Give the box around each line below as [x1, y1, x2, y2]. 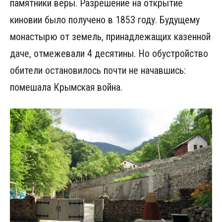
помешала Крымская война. [10, 81, 122, 93]
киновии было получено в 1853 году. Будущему [10, 13, 200, 26]
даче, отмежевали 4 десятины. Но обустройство [10, 47, 208, 59]
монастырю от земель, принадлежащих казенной [10, 30, 211, 43]
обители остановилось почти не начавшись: [10, 64, 186, 76]
